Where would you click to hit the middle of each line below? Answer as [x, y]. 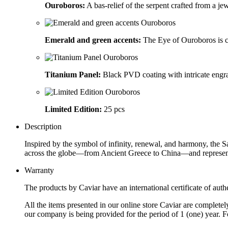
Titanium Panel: [73, 74]
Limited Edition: [73, 109]
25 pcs [113, 109]
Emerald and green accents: [93, 40]
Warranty [39, 170]
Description [43, 126]
